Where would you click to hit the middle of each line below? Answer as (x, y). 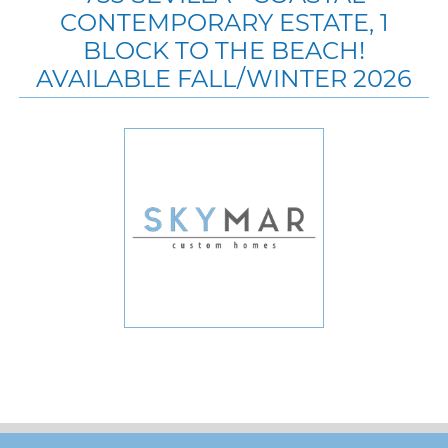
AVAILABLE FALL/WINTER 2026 (224, 78)
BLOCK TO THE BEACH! (224, 50)
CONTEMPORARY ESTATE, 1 (224, 22)
